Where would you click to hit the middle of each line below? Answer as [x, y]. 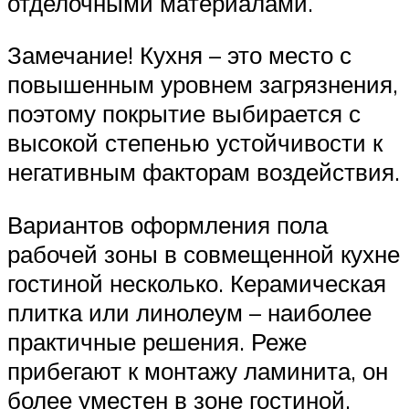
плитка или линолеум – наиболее [189, 312]
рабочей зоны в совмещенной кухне [204, 253]
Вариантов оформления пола [168, 224]
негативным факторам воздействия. [204, 172]
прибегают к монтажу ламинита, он [198, 370]
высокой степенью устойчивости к [195, 143]
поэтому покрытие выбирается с [184, 114]
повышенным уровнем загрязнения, [203, 84]
